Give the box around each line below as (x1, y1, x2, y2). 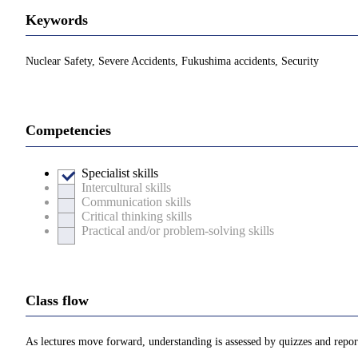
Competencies (26, 122, 111, 139)
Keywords (26, 11, 88, 28)
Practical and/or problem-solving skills (82, 223, 274, 237)
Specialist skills (82, 165, 158, 180)
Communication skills (82, 194, 191, 209)
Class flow (26, 292, 89, 308)
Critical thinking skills (82, 209, 192, 223)
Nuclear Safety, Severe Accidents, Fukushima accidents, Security (26, 55, 319, 68)
